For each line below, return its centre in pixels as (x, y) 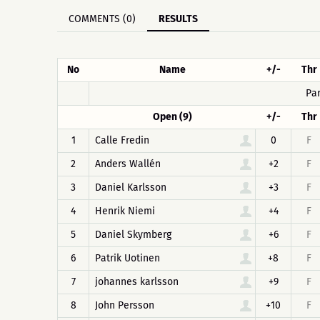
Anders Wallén (128, 164)
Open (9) (172, 117)
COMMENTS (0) (102, 19)
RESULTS (178, 19)
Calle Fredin (122, 140)
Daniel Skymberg (133, 235)
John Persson (125, 305)
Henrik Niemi (125, 211)
